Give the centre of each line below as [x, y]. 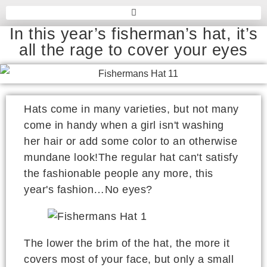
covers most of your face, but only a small [129, 260]
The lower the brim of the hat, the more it [127, 243]
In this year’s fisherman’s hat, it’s [133, 34]
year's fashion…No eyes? [88, 190]
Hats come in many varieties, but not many [131, 109]
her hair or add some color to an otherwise [131, 142]
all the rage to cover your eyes [133, 50]
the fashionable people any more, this [119, 174]
